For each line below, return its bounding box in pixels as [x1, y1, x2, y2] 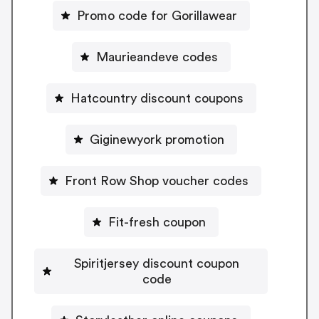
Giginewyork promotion [89, 133, 224, 147]
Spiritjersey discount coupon [74, 257, 239, 271]
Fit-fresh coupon [108, 216, 206, 229]
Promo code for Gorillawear [76, 9, 237, 23]
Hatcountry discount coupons [70, 92, 244, 105]
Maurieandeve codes [95, 51, 218, 64]
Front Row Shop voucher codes [65, 174, 249, 188]
